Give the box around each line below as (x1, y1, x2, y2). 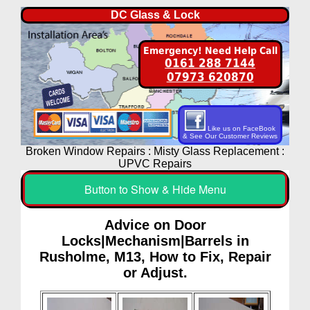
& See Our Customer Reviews (182, 132, 277, 140)
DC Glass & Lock (110, 9, 200, 21)
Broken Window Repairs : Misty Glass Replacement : (26, 145, 284, 157)
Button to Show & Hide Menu (84, 181, 226, 197)
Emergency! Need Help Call (143, 45, 277, 56)
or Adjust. (122, 265, 188, 281)
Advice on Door (104, 217, 206, 233)
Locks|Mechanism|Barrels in (61, 233, 249, 249)
